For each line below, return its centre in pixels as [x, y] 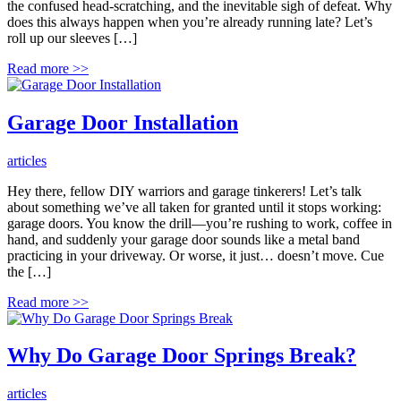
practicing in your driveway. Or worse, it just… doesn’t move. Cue [196, 255]
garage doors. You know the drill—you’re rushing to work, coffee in [200, 223]
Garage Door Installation [123, 122]
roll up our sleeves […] [72, 38]
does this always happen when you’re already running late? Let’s [190, 21]
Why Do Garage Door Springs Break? [182, 356]
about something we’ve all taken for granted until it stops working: [194, 207]
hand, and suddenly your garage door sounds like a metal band [183, 239]
